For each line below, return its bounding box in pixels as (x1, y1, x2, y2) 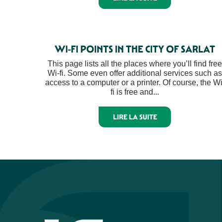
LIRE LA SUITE (112, 112, 157, 121)
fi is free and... (111, 87, 159, 96)
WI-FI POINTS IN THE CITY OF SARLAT (55, 43, 215, 55)
